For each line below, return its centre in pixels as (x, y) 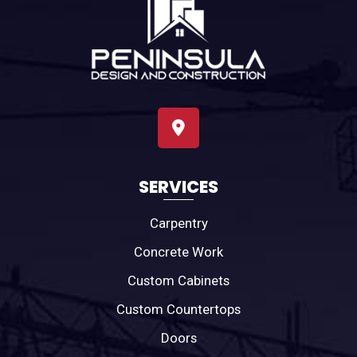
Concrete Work (178, 252)
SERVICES (178, 186)
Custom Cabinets (178, 281)
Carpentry (178, 224)
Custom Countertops (178, 310)
